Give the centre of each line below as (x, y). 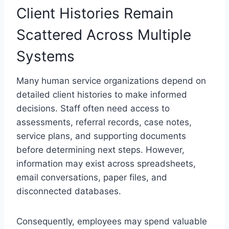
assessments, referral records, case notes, (104, 122)
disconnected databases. (70, 191)
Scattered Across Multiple (104, 35)
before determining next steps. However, (100, 150)
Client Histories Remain (95, 13)
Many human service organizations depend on (111, 81)
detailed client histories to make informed (102, 94)
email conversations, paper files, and (92, 177)
